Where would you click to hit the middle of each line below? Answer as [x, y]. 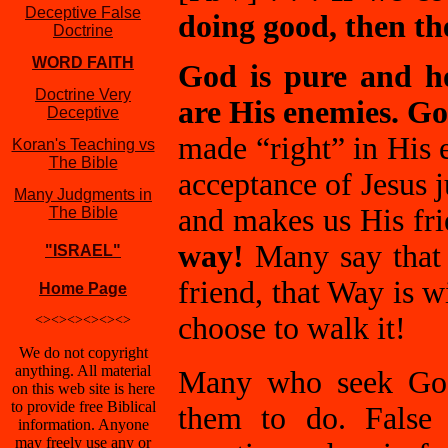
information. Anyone [83, 424]
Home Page [83, 288]
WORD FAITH [83, 62]
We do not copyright [83, 352]
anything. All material [83, 370]
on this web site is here [83, 388]
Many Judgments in [83, 194]
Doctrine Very [83, 94]
